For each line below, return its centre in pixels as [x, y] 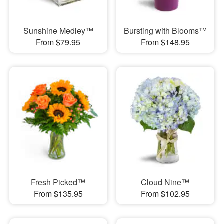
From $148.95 [165, 42]
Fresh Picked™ [58, 182]
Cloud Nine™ [165, 182]
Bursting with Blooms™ [165, 30]
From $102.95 [165, 194]
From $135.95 [58, 194]
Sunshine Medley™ [58, 30]
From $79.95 [58, 42]
